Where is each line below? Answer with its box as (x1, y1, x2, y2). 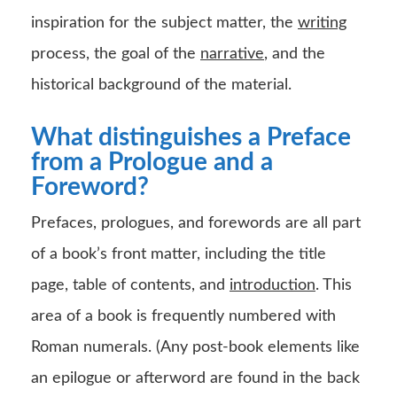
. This (315, 276, 352, 293)
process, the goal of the (31, 45, 200, 62)
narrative (200, 45, 264, 62)
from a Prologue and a (31, 149, 273, 175)
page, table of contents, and (31, 276, 230, 293)
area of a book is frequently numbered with (31, 307, 336, 324)
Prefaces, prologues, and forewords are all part (31, 214, 361, 231)
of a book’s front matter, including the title (31, 245, 326, 262)
